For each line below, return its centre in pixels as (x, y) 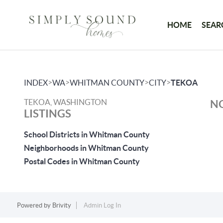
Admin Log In (102, 205)
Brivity (61, 205)
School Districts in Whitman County (87, 134)
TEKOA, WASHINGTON (65, 102)
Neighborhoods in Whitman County (86, 148)
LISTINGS (48, 113)
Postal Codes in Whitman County (82, 161)
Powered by (34, 205)
